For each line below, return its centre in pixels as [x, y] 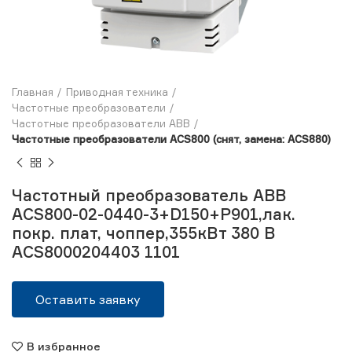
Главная [33, 92]
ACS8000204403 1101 [96, 252]
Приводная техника [117, 92]
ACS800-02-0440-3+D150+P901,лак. [154, 214]
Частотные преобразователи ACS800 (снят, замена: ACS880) [171, 139]
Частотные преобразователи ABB [101, 123]
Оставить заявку [88, 299]
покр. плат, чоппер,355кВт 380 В [143, 233]
